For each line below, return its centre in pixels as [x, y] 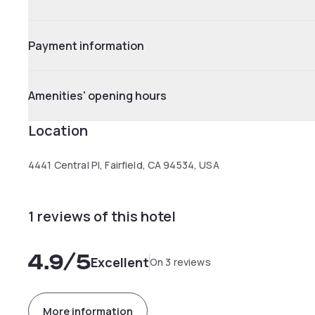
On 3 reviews [180, 262]
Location [58, 130]
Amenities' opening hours [97, 96]
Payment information [86, 46]
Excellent [120, 262]
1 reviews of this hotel [102, 216]
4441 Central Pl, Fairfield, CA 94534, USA [124, 165]
